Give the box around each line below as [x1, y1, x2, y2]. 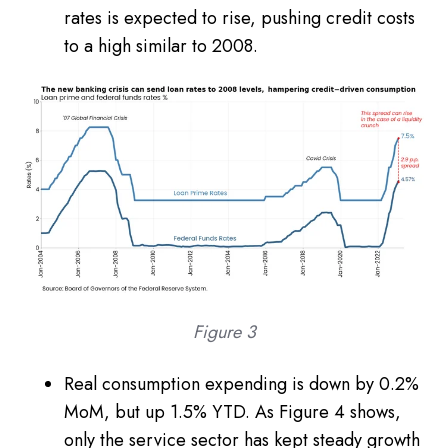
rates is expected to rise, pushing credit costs [64, 4, 415, 31]
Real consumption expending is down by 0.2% [64, 371, 419, 398]
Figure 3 [192, 319, 256, 346]
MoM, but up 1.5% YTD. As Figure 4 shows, [64, 399, 401, 426]
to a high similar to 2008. [64, 32, 258, 59]
